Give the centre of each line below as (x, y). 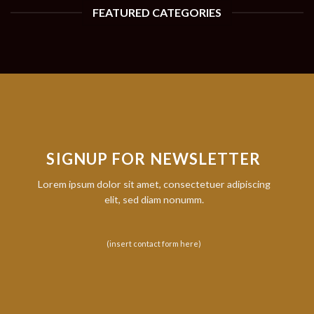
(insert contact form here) (154, 244)
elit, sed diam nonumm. (154, 199)
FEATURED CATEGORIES (157, 13)
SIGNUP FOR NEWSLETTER (154, 158)
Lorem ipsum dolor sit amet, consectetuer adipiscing (154, 184)
